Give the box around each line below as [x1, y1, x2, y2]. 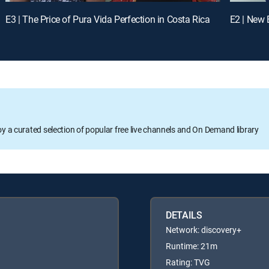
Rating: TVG [166, 256, 210, 268]
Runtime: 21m [166, 240, 217, 252]
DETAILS [166, 208, 202, 222]
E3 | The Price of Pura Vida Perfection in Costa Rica [5, 12, 210, 26]
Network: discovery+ [166, 223, 241, 235]
